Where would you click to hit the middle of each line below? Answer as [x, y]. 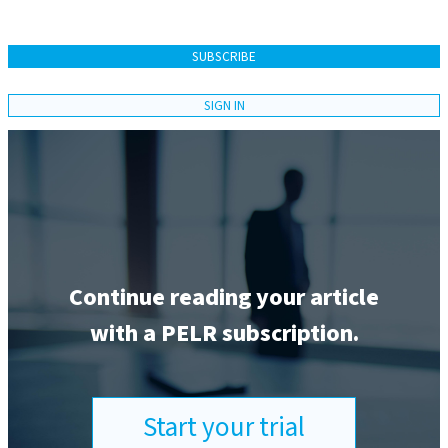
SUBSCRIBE [224, 57]
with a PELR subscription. [224, 333]
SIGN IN [224, 105]
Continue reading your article [224, 297]
